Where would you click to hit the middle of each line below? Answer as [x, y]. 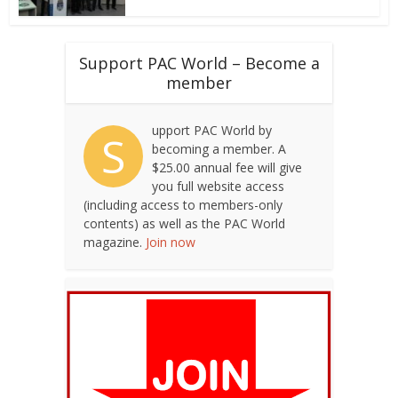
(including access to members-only [183, 204]
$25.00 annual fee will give [227, 167]
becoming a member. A [219, 148]
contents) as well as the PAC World [184, 223]
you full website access [218, 186]
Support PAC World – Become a [199, 63]
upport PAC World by [212, 130]
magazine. [115, 242]
